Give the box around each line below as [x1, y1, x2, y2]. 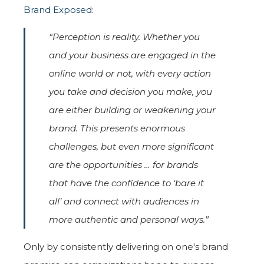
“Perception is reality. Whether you [49, 31, 200, 42]
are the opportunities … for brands [49, 159, 198, 170]
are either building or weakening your [49, 104, 216, 115]
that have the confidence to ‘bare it [49, 177, 204, 189]
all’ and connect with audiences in [49, 195, 199, 207]
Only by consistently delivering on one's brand [24, 240, 228, 252]
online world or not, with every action [49, 67, 211, 79]
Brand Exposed [24, 4, 92, 15]
